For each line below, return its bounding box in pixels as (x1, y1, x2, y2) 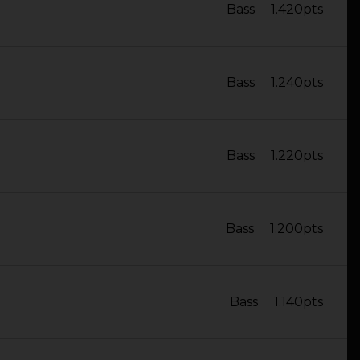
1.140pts (274, 294, 323, 309)
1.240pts (271, 75, 323, 90)
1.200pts (270, 221, 323, 236)
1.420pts (271, 2, 323, 17)
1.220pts (271, 148, 323, 163)
